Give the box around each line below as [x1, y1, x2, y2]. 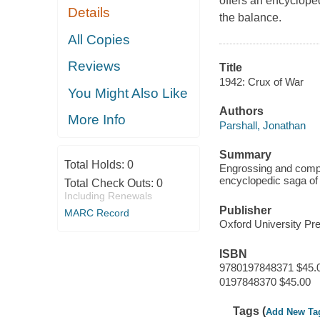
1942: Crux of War [219, 75, 304, 88]
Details [68, 5, 111, 21]
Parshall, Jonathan [219, 119, 306, 131]
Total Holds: [64, 158, 127, 171]
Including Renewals [64, 189, 152, 201]
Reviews [68, 59, 121, 74]
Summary [219, 148, 271, 161]
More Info [68, 112, 126, 128]
